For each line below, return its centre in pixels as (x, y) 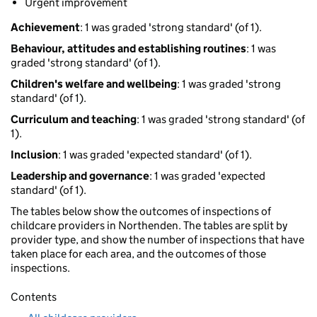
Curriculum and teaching (74, 120)
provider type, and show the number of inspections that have (157, 240)
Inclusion (34, 155)
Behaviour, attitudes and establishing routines (128, 49)
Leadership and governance (80, 176)
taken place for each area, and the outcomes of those (138, 254)
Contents (34, 297)
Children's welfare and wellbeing (94, 84)
